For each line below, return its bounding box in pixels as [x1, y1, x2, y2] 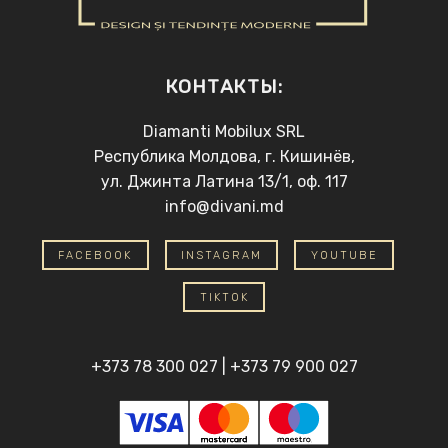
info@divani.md [164, 197, 284, 217]
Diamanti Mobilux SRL [143, 122, 305, 142]
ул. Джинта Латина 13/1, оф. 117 [100, 172, 348, 192]
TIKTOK [199, 290, 249, 304]
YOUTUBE [310, 248, 378, 262]
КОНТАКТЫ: [165, 75, 283, 99]
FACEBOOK [58, 248, 133, 262]
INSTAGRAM [181, 248, 262, 262]
